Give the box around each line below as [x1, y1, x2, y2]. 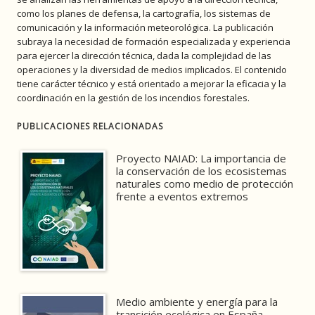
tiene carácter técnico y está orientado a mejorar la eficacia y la [17, 77, 286, 90]
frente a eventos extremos [116, 188, 249, 203]
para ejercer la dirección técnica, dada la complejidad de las [17, 49, 271, 62]
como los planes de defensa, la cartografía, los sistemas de [17, 6, 271, 20]
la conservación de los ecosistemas [116, 163, 288, 178]
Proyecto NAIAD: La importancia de [116, 150, 287, 165]
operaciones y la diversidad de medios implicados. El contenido [17, 63, 287, 76]
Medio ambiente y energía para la [116, 294, 278, 309]
